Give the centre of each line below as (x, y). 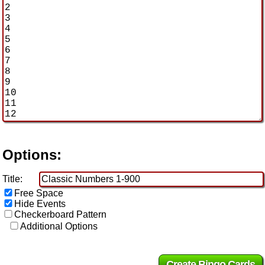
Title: (12, 179)
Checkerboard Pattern (60, 214)
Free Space (39, 193)
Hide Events (40, 203)
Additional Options (59, 226)
